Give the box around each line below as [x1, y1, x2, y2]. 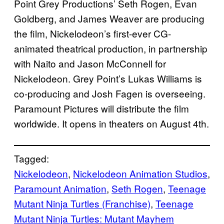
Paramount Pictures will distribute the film [14, 101, 189, 115]
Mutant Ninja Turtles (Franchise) [14, 196, 150, 210]
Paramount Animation [14, 181, 106, 195]
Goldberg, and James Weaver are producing [14, 11, 204, 25]
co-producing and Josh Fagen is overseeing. [14, 86, 205, 100]
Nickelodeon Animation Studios [73, 166, 207, 180]
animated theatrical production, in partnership [14, 41, 207, 55]
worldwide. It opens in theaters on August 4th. [14, 116, 209, 130]
